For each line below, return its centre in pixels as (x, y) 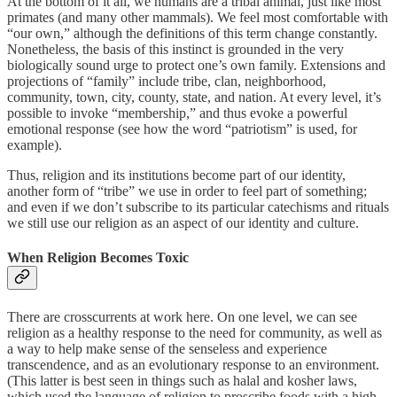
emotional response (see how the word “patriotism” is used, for (182, 129)
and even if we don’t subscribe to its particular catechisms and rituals (198, 207)
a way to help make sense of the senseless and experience (167, 348)
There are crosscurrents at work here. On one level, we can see (182, 316)
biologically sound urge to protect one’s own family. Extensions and (196, 66)
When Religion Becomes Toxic (98, 258)
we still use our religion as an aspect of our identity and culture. (183, 223)
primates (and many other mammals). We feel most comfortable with (198, 18)
